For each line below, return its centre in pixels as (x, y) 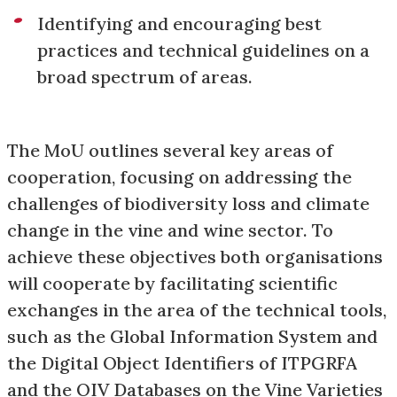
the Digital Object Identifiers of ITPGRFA (182, 363)
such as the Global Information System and (192, 337)
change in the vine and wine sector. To (170, 230)
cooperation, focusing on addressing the (179, 177)
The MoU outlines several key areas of (170, 151)
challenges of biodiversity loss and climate (188, 204)
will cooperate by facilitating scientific (172, 284)
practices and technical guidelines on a (203, 51)
